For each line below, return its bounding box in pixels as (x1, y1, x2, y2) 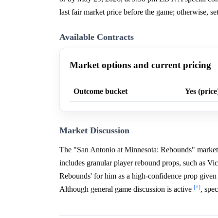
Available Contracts (59, 32, 134, 42)
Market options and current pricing (70, 60, 211, 71)
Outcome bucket (73, 87, 127, 96)
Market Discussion (59, 126, 129, 136)
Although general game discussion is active (59, 185, 194, 194)
